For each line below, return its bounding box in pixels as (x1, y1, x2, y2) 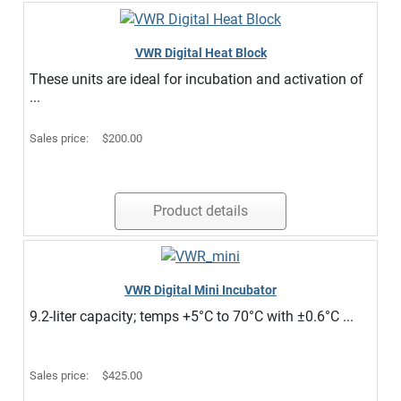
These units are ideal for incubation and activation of (30, 70, 363, 88)
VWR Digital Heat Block (134, 45, 267, 60)
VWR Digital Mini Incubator (124, 283, 277, 298)
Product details (153, 201, 248, 219)
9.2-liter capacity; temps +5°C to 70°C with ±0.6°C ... (30, 308, 354, 326)
